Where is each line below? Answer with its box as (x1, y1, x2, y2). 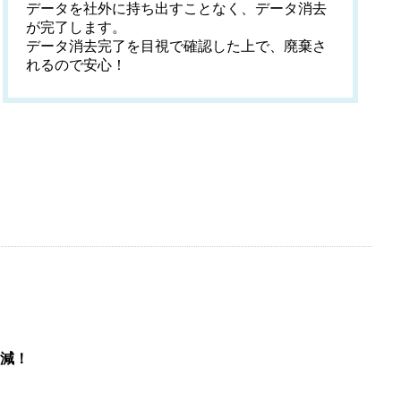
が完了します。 (26, 20, 127, 35)
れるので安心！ (26, 57, 127, 73)
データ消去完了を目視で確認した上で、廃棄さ (26, 38, 328, 54)
